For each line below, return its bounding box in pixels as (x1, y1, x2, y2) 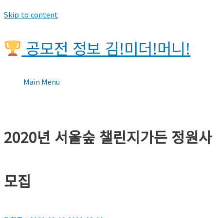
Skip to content (4, 9, 58, 19)
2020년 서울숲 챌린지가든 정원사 (4, 126, 212, 147)
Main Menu (23, 76, 60, 87)
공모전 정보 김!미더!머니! (21, 36, 191, 59)
